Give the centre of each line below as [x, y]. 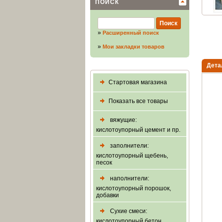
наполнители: [129, 178]
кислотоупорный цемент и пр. [138, 130]
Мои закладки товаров [134, 47]
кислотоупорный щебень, [132, 156]
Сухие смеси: [128, 211]
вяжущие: [123, 120]
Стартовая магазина [138, 82]
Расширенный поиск [131, 33]
